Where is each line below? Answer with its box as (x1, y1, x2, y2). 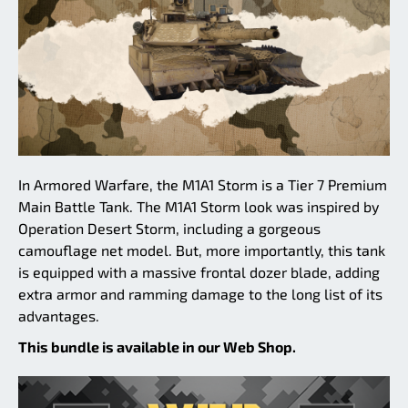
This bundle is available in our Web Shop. (18, 338, 296, 356)
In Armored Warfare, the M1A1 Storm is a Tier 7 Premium (18, 176, 387, 194)
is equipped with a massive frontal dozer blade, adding (18, 263, 380, 281)
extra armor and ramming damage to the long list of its (18, 285, 382, 303)
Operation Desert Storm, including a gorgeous (18, 219, 321, 238)
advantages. (18, 307, 99, 325)
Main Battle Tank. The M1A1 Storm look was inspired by (18, 198, 379, 216)
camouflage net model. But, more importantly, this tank (18, 241, 385, 260)
